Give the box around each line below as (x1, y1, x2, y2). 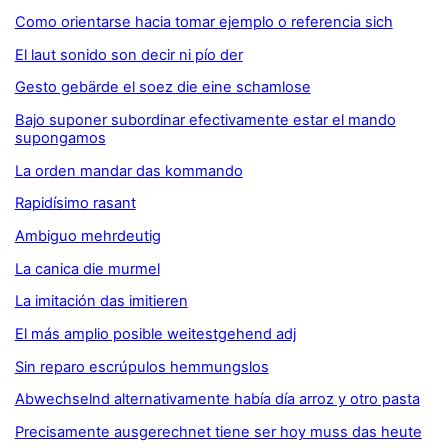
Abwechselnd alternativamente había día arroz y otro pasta (14, 390, 420, 409)
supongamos (14, 129, 106, 148)
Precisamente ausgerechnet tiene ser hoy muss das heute (14, 422, 422, 441)
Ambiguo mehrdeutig (14, 226, 161, 245)
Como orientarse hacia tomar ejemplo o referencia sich (14, 13, 393, 32)
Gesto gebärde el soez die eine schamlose (14, 78, 311, 97)
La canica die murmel (14, 259, 160, 278)
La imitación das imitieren (14, 292, 188, 311)
